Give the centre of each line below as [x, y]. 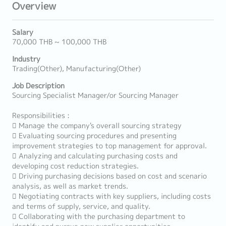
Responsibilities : [41, 116]
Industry [26, 59]
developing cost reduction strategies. [75, 166]
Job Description [38, 86]
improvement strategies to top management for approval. [109, 146]
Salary [23, 32]
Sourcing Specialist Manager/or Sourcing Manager [95, 95]
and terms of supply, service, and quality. [81, 206]
